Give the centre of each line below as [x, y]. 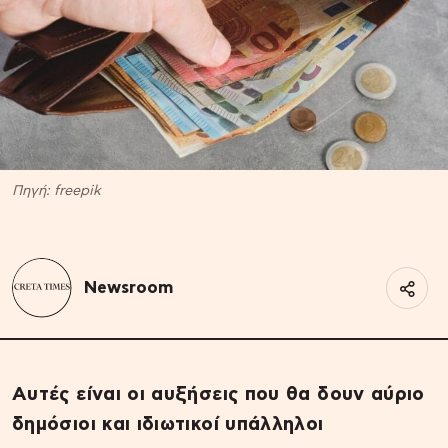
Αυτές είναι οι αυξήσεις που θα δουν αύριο [218, 394]
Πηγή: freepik [56, 190]
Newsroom [128, 287]
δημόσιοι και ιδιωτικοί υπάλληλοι [168, 424]
